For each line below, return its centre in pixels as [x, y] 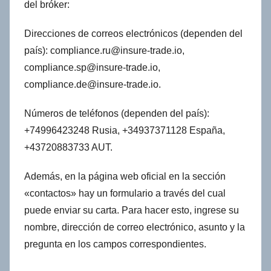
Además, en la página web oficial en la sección [125, 177]
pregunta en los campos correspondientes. [115, 244]
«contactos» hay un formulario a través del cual [125, 194]
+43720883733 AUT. [68, 148]
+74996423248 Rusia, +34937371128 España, [125, 131]
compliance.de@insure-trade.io [91, 85]
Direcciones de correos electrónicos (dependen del [133, 34]
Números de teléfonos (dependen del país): [117, 114]
